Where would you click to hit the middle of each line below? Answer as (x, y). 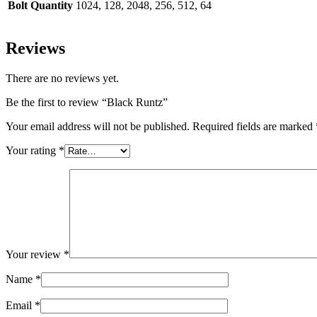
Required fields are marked (254, 127)
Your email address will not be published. (98, 127)
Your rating (32, 151)
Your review (35, 255)
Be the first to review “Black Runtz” (87, 103)
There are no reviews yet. (62, 79)
